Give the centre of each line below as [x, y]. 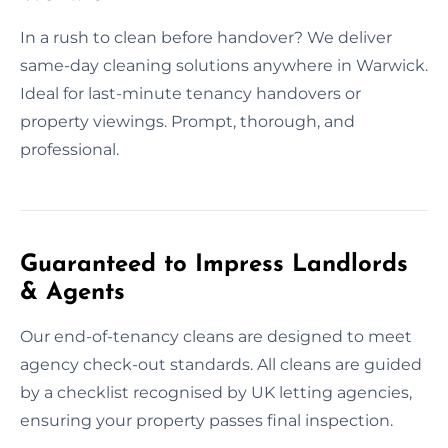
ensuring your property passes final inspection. [206, 420]
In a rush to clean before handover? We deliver [206, 37]
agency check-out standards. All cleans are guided [221, 364]
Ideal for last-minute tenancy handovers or [190, 93]
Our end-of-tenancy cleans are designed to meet [216, 336]
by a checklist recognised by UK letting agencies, [216, 392]
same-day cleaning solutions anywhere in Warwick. [224, 65]
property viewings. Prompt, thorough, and [187, 121]
